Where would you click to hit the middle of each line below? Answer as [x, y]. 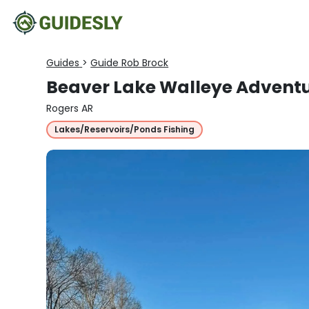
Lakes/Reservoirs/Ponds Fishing [125, 129]
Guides [63, 63]
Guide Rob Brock [130, 63]
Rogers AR [70, 108]
